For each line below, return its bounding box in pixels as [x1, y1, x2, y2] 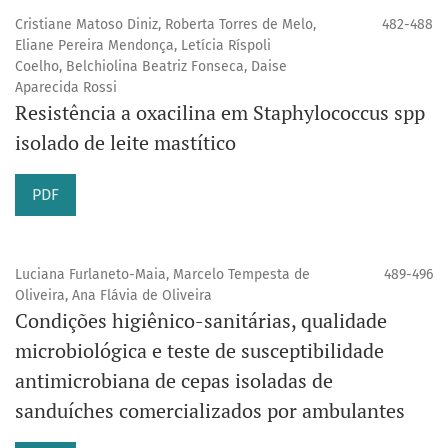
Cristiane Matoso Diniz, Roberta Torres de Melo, [15, 16, 316, 34]
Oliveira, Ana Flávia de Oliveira [15, 287, 212, 305]
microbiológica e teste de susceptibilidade [15, 337, 384, 365]
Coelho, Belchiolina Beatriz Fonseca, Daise [15, 58, 287, 76]
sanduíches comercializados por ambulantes [15, 397, 405, 425]
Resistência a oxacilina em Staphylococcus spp [15, 99, 425, 127]
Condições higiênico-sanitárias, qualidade [15, 307, 387, 335]
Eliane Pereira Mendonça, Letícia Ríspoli [15, 37, 271, 55]
